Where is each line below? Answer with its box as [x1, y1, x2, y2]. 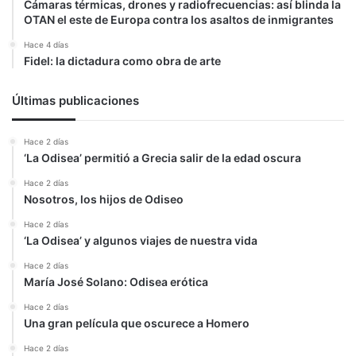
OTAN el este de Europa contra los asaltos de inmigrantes [24, 13, 334, 26]
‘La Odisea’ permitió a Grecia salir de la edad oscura [24, 151, 301, 164]
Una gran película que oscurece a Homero [24, 316, 250, 330]
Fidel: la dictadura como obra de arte [24, 54, 221, 68]
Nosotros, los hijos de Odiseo [24, 192, 184, 206]
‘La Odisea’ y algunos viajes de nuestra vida [24, 234, 257, 247]
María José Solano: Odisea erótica [24, 275, 208, 288]
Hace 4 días [24, 40, 68, 49]
